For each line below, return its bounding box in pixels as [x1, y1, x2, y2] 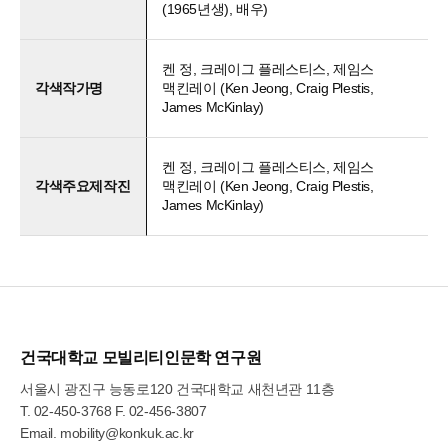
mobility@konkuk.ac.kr [60, 425, 194, 441]
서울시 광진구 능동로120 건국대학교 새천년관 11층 [20, 381, 335, 397]
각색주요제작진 [35, 178, 131, 194]
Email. [20, 425, 61, 441]
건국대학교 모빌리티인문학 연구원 [20, 349, 262, 366]
